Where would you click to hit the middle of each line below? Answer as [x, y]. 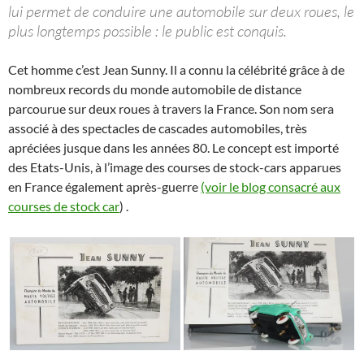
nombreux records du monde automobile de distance [155, 89]
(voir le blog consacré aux [271, 186]
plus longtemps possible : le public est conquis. [147, 30]
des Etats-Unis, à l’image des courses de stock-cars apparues [175, 167]
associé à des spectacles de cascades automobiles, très [158, 128]
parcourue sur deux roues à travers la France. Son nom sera [171, 108]
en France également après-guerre [104, 186]
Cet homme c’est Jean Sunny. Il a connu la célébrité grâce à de [176, 69]
